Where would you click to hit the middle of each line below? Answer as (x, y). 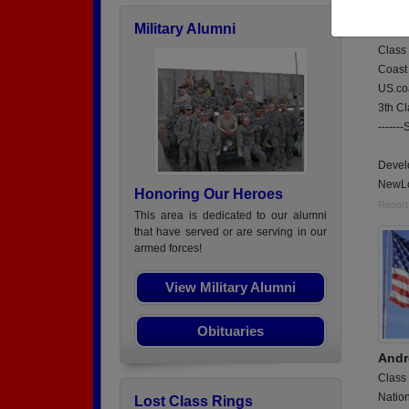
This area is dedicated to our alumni (231, 215)
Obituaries (231, 331)
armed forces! (168, 248)
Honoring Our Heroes (209, 194)
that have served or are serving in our (231, 232)
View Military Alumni (231, 287)
